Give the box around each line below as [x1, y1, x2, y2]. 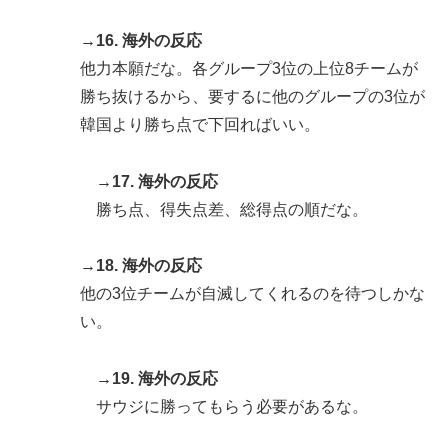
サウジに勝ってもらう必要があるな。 [96, 398, 368, 416]
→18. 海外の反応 [80, 257, 202, 275]
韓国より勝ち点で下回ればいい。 [80, 115, 320, 133]
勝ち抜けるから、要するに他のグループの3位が [80, 87, 425, 105]
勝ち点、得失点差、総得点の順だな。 [96, 200, 368, 218]
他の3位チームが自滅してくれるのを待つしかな [80, 285, 425, 303]
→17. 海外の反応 [96, 172, 218, 190]
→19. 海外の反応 [96, 370, 218, 388]
